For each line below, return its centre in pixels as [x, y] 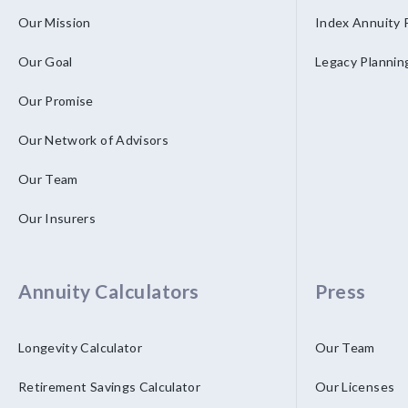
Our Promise [56, 101]
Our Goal [46, 61]
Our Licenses [355, 387]
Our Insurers [57, 218]
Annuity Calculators [109, 291]
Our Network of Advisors [94, 140]
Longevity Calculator [80, 347]
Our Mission [55, 22]
